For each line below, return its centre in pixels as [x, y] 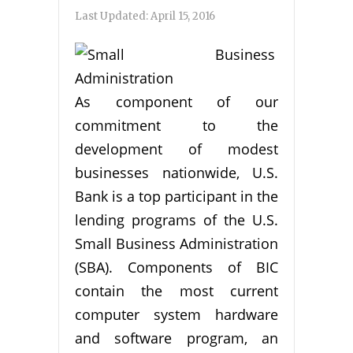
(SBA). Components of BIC [176, 268]
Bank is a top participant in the [176, 197]
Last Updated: [113, 17]
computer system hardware [176, 315]
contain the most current [176, 291]
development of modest [176, 149]
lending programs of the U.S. [176, 220]
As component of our [176, 102]
